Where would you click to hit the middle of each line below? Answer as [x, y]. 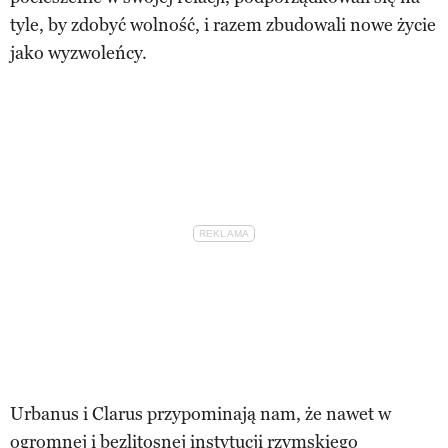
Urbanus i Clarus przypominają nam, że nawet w [200, 413]
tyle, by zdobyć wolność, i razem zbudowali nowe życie [223, 24]
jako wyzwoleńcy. [78, 52]
